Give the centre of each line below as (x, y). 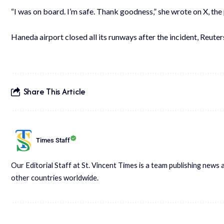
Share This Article (54, 92)
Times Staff (53, 140)
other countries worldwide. (55, 177)
